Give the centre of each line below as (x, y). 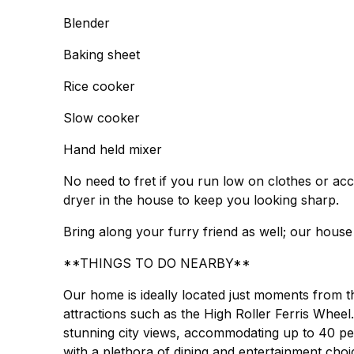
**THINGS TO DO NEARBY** (157, 263)
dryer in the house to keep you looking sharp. (201, 200)
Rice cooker (99, 86)
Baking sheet (102, 55)
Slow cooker (102, 118)
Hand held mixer (113, 149)
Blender (87, 23)
